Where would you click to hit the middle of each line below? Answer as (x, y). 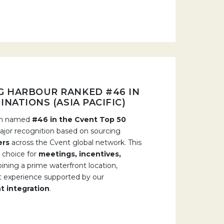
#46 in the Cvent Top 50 (79, 119)
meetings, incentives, (80, 154)
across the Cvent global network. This (75, 142)
